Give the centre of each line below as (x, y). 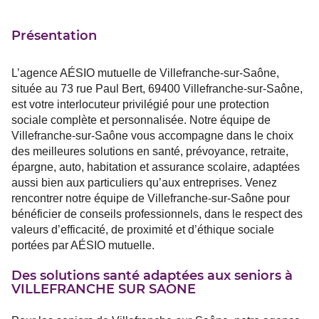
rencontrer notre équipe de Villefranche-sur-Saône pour (151, 199)
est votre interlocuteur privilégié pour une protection (140, 105)
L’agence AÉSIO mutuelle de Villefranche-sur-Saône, (145, 73)
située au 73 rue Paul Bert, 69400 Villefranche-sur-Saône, (157, 89)
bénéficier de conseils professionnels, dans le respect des (157, 214)
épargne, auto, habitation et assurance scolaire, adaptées (156, 167)
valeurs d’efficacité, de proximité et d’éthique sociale (143, 230)
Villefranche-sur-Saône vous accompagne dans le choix (152, 136)
